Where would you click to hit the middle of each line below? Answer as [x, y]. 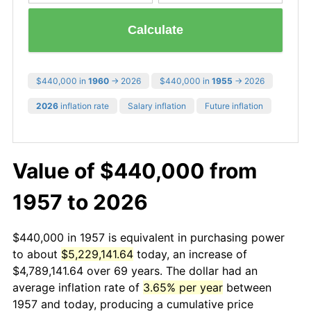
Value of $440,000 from [135, 170]
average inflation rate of [78, 287]
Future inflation [234, 106]
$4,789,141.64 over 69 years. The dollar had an [135, 270]
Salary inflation [157, 106]
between [247, 287]
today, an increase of [190, 254]
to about [37, 254]
